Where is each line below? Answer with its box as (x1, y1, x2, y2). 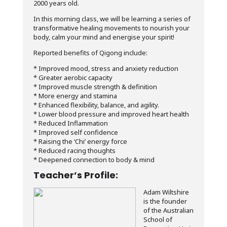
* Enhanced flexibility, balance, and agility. (33, 100, 159, 109)
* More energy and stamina (33, 91, 117, 100)
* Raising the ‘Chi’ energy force (33, 137, 127, 146)
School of (143, 215, 172, 224)
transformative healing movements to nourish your (33, 23, 190, 32)
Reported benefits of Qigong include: (33, 48, 147, 57)
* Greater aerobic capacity (33, 73, 112, 82)
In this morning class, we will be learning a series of (33, 14, 191, 23)
